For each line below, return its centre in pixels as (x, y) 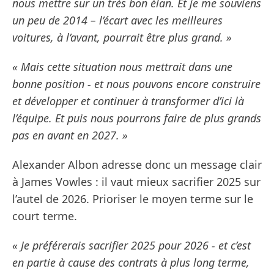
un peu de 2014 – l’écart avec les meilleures (117, 20)
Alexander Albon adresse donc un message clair (137, 165)
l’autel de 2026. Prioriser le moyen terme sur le (133, 199)
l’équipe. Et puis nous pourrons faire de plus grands (137, 118)
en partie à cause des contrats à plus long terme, (131, 263)
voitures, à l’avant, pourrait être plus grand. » (122, 38)
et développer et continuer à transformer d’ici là (128, 101)
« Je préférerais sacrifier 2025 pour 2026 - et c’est (131, 246)
